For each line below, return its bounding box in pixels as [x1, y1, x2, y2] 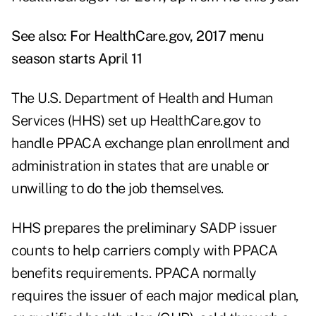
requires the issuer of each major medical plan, [11, 287, 299, 305]
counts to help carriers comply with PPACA [11, 242, 278, 260]
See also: [11, 28, 70, 45]
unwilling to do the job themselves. [11, 180, 224, 197]
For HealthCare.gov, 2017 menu [70, 28, 265, 45]
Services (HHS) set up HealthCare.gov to [11, 112, 261, 130]
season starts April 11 [11, 50, 142, 68]
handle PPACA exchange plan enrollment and [11, 135, 290, 152]
